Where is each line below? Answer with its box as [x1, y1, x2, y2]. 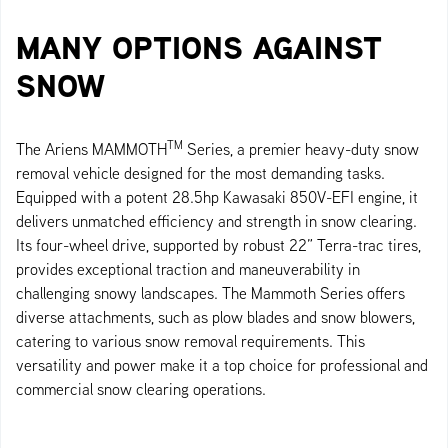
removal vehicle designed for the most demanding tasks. [16, 162, 385, 183]
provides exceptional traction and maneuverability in [16, 258, 360, 279]
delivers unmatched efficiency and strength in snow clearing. [16, 210, 417, 231]
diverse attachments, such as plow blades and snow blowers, [16, 306, 415, 327]
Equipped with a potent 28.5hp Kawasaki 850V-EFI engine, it [16, 186, 418, 207]
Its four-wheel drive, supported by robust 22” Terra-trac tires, [16, 234, 421, 255]
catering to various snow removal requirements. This [16, 330, 365, 351]
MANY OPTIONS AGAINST [16, 24, 382, 70]
